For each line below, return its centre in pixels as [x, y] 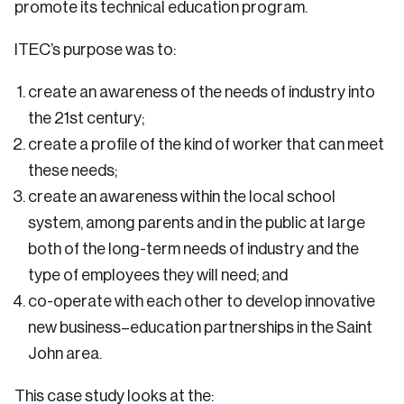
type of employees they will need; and [158, 275]
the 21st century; [86, 118]
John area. [65, 353]
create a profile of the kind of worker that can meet [206, 144]
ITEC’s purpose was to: [95, 50]
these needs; [73, 170]
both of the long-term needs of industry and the [193, 249]
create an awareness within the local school [182, 197]
